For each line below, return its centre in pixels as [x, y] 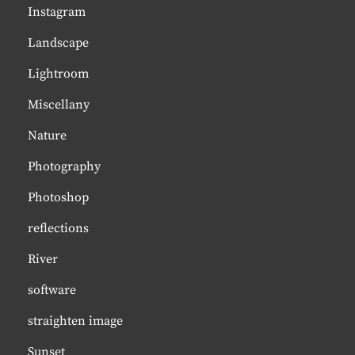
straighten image [75, 321]
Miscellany [59, 105]
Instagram [57, 12]
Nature [47, 136]
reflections [58, 228]
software [52, 290]
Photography [64, 166]
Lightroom [58, 74]
